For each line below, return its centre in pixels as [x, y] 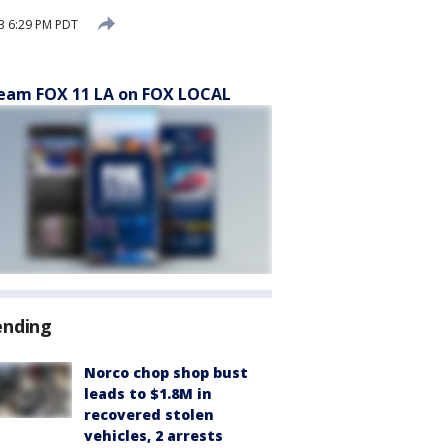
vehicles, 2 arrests [153, 435]
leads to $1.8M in [148, 393]
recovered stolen [149, 414]
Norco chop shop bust [166, 372]
